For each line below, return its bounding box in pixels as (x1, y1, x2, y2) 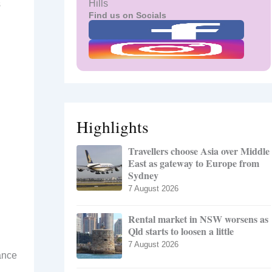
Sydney (128, 168, 158, 183)
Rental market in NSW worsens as (128, 212, 268, 226)
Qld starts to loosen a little (128, 224, 234, 239)
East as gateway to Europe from (128, 156, 259, 171)
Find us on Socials (89, 10, 166, 21)
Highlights (76, 115, 149, 138)
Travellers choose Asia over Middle (128, 144, 270, 158)
